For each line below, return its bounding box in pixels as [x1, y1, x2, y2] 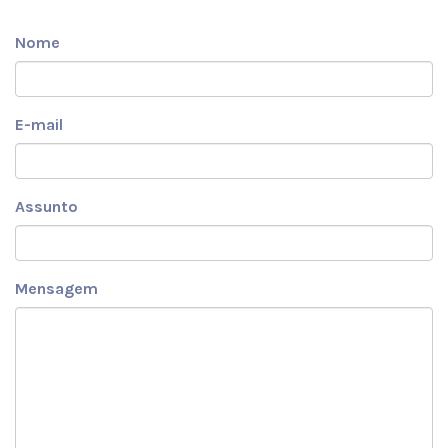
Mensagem [15, 278, 98, 298]
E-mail [15, 114, 63, 134]
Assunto [15, 196, 78, 216]
